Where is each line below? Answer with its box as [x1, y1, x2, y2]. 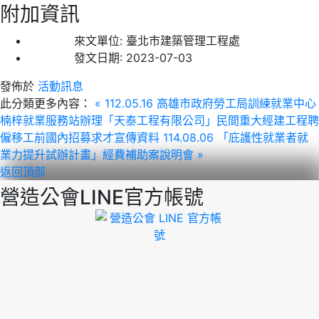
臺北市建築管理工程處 [126, 33, 240, 48]
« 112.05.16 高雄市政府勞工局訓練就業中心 [95, 95, 316, 110]
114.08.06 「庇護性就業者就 [163, 130, 308, 145]
